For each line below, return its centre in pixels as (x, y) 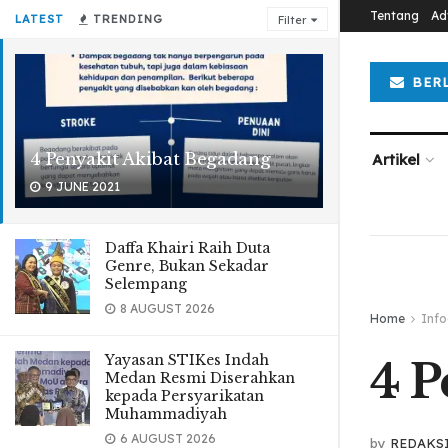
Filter (292, 20)
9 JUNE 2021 (81, 186)
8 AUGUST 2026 (166, 308)
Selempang (146, 284)
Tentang (394, 15)
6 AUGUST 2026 (166, 438)
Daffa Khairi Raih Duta (187, 248)
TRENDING (126, 19)
